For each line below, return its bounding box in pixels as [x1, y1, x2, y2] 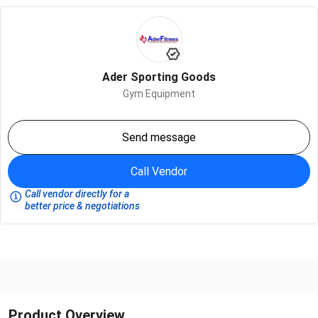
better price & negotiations [25, 199, 140, 212]
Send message [122, 130, 196, 144]
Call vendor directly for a [25, 187, 129, 199]
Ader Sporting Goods [102, 70, 216, 84]
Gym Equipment [123, 87, 195, 99]
